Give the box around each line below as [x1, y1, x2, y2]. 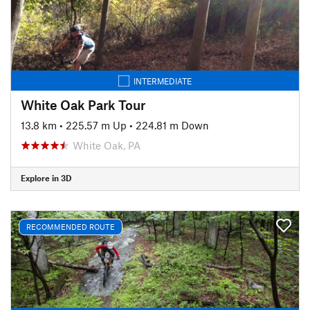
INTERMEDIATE [134, 75, 192, 86]
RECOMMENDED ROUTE [26, 222, 115, 231]
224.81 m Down [136, 118, 209, 131]
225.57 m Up [66, 118, 127, 131]
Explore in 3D [21, 173, 71, 183]
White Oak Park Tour [21, 96, 145, 113]
